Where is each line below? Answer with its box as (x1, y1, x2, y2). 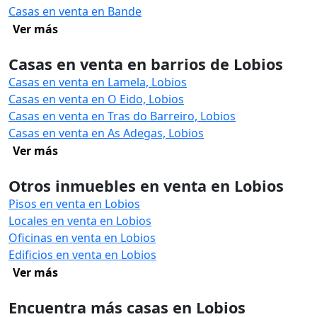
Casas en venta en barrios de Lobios (8, 54, 283, 74)
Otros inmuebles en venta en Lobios (8, 175, 284, 196)
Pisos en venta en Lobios (8, 196, 140, 212)
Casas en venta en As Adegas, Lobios (8, 125, 204, 141)
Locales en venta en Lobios (8, 213, 151, 229)
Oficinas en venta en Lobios (8, 230, 156, 246)
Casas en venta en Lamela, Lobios (8, 74, 187, 90)
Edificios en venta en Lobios (8, 247, 156, 263)
